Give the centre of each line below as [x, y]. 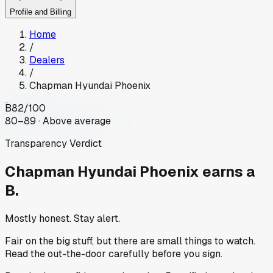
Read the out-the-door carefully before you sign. [114, 253]
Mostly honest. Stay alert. [62, 218]
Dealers [47, 60]
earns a [229, 172]
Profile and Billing [41, 12]
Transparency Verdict [53, 144]
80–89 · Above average [58, 121]
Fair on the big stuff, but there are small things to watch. [130, 241]
